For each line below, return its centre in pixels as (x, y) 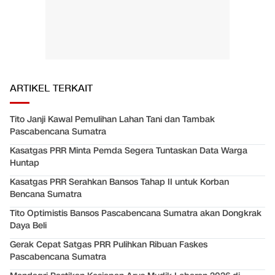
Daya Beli (28, 226)
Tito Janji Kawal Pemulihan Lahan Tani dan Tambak (112, 120)
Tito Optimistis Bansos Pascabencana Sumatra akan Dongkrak (136, 214)
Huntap (25, 163)
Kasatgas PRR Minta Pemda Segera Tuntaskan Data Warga (129, 151)
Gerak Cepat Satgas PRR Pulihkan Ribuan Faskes (109, 245)
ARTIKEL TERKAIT (51, 89)
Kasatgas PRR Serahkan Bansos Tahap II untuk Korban (119, 182)
